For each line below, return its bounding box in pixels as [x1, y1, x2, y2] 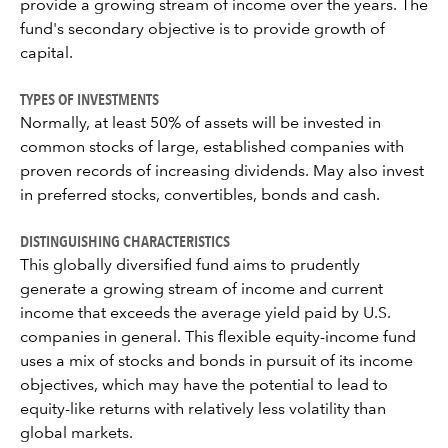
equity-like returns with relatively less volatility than [20, 402, 386, 418]
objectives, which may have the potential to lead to [20, 378, 388, 394]
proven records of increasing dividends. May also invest [20, 164, 424, 180]
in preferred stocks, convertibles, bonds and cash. [20, 188, 380, 204]
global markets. [20, 426, 133, 442]
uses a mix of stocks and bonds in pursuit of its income [20, 354, 413, 370]
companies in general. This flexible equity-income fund [20, 330, 416, 346]
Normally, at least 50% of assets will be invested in [20, 116, 381, 132]
